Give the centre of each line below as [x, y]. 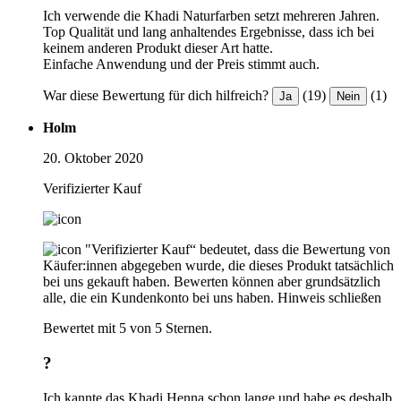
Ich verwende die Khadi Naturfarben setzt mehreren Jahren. [211, 16]
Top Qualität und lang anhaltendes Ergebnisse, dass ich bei [209, 32]
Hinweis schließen [329, 298]
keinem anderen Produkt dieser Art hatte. [158, 48]
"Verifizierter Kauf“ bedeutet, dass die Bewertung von [238, 250]
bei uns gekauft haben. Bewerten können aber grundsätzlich [212, 282]
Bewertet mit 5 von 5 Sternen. [128, 328]
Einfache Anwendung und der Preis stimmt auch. [181, 64]
